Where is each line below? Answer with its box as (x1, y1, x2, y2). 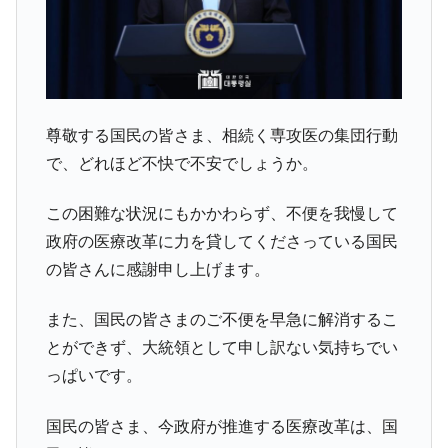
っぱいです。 (45, 367, 142, 385)
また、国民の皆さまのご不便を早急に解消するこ (45, 311, 398, 329)
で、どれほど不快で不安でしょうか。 (45, 154, 318, 172)
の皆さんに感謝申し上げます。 (45, 260, 270, 278)
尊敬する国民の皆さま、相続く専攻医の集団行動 (45, 126, 398, 144)
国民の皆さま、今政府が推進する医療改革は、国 (45, 417, 398, 435)
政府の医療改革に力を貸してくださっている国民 (45, 232, 398, 250)
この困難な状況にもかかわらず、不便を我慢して (45, 204, 398, 222)
